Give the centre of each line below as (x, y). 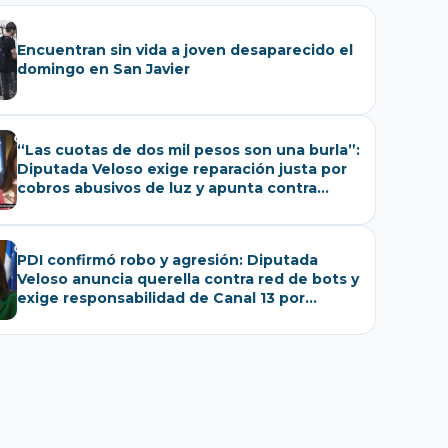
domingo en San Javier (103, 68)
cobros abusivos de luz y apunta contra (167, 188)
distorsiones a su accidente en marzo (161, 317)
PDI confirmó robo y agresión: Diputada (167, 260)
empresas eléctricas (94, 207)
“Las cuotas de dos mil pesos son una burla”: (188, 150)
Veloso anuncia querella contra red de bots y (188, 279)
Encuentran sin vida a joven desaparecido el (185, 49)
